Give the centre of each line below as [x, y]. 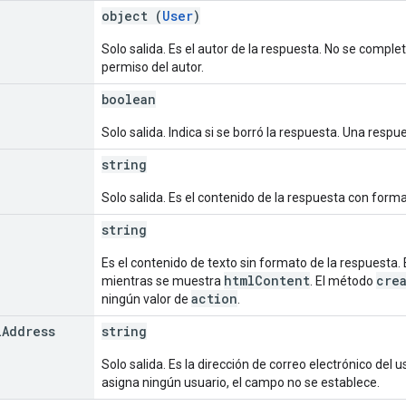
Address [29, 331]
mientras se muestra [163, 280]
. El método [343, 280]
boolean [129, 99]
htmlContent [267, 280]
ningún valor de [146, 299]
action [214, 298]
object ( [132, 15]
